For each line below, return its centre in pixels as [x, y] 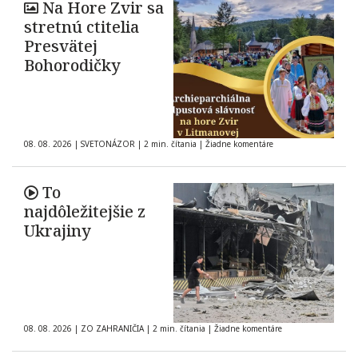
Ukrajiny [58, 231]
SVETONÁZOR [108, 144]
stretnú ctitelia [82, 27]
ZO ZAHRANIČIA [112, 329]
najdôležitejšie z [85, 212]
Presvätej [61, 46]
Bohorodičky [72, 66]
